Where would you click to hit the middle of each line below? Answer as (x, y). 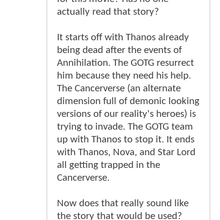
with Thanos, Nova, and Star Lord (126, 152)
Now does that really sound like (123, 203)
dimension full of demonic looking (128, 101)
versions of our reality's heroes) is (126, 114)
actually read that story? (108, 12)
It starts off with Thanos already (123, 37)
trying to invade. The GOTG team (125, 127)
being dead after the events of (119, 50)
